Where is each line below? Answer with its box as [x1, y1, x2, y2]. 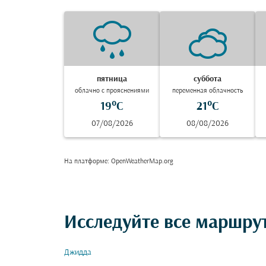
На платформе [64, 158, 107, 165]
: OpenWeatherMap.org [107, 158, 173, 165]
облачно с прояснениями [75, 87, 150, 94]
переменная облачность [172, 87, 243, 94]
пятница [97, 75, 128, 84]
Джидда [64, 248, 91, 257]
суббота [194, 75, 222, 84]
